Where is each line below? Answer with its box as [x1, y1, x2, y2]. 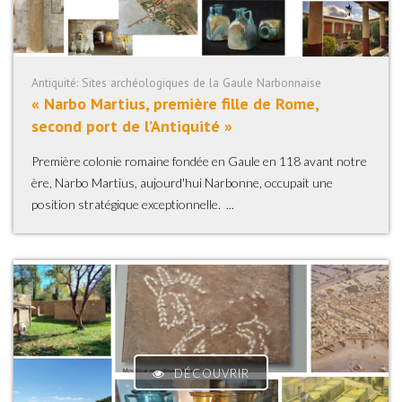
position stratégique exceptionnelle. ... [31, 197, 234, 212]
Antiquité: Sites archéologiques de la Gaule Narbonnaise [31, 74, 321, 91]
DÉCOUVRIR [174, 366, 249, 380]
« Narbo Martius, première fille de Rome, [31, 93, 319, 114]
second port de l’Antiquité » [31, 116, 232, 136]
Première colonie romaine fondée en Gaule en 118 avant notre [31, 153, 367, 169]
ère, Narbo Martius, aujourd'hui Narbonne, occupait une [31, 175, 333, 190]
